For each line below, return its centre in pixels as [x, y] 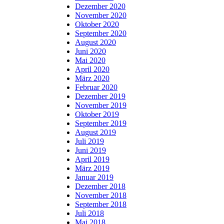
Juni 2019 [90, 150]
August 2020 [95, 42]
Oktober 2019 [97, 114]
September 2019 [101, 123]
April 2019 [92, 159]
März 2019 [92, 168]
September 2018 [101, 204]
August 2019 [95, 132]
